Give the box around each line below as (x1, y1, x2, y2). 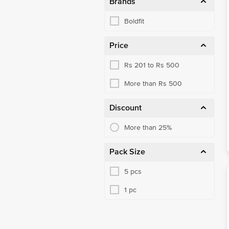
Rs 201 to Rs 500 (124, 60, 179, 70)
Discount (109, 103, 142, 113)
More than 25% (124, 123, 172, 132)
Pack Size (109, 147, 145, 157)
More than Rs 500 (124, 79, 182, 88)
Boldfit (124, 16, 144, 26)
